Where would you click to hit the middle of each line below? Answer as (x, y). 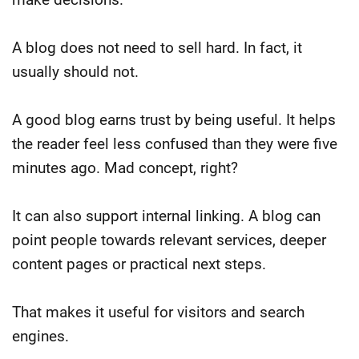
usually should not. (75, 71)
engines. (40, 336)
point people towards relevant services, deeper (169, 240)
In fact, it (273, 47)
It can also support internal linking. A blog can (166, 216)
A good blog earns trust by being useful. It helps (174, 119)
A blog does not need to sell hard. (128, 47)
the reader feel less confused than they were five (175, 143)
